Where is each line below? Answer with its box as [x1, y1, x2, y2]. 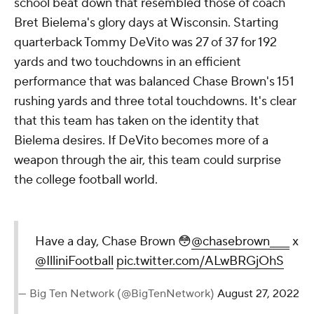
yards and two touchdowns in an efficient [14, 53, 241, 70]
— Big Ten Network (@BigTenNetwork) [18, 286, 217, 301]
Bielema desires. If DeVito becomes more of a [14, 132, 268, 149]
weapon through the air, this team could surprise [14, 151, 281, 168]
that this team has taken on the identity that [14, 112, 259, 129]
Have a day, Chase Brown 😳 [35, 233, 191, 250]
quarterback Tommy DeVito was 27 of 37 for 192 [14, 34, 277, 50]
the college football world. [14, 171, 158, 188]
